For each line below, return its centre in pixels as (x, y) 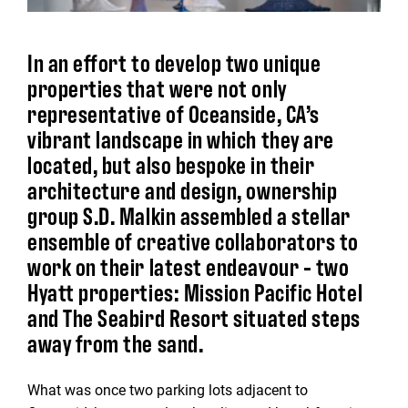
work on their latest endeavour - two (189, 266)
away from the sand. (116, 342)
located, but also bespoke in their (171, 164)
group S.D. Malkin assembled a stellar (189, 215)
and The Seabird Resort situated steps (194, 317)
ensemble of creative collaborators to (193, 240)
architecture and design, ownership (183, 189)
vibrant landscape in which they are (181, 138)
